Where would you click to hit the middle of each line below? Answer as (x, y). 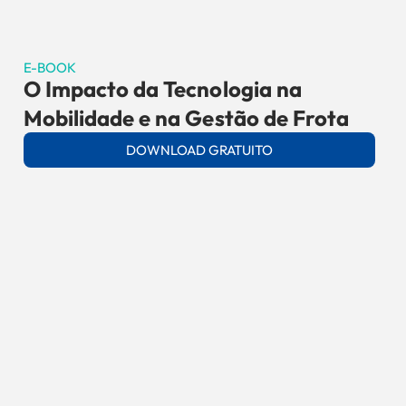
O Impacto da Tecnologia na (162, 89)
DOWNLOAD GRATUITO (199, 150)
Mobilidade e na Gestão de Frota (186, 118)
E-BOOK (50, 68)
